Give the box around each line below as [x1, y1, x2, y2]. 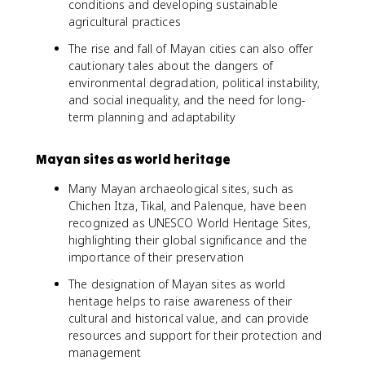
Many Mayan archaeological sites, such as [68, 181, 294, 196]
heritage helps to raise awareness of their [68, 293, 292, 309]
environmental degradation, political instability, [68, 75, 320, 90]
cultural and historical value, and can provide [68, 310, 310, 326]
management [68, 345, 142, 360]
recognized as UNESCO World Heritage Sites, [68, 215, 311, 231]
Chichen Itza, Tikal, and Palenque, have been [68, 198, 306, 213]
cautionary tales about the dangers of [68, 58, 273, 73]
